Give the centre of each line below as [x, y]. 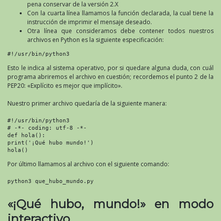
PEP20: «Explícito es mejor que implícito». [65, 85]
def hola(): [26, 135]
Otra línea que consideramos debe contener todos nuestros [120, 31]
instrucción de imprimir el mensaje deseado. [90, 22]
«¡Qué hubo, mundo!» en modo [110, 204]
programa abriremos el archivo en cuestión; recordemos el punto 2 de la [110, 76]
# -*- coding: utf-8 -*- [47, 128]
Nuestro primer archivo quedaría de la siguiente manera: [87, 103]
